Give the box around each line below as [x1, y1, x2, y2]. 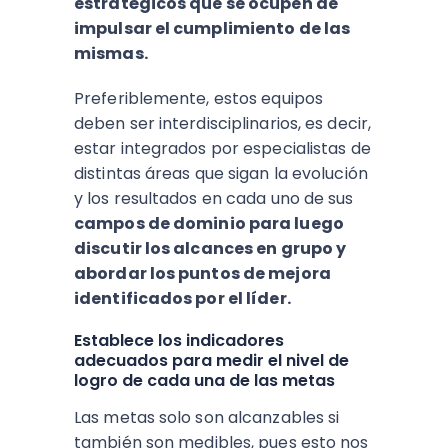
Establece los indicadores [74, 329, 284, 352]
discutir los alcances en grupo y [74, 237, 347, 260]
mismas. [74, 42, 148, 65]
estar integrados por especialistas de [74, 137, 371, 160]
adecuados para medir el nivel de [74, 349, 349, 372]
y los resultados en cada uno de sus [74, 187, 354, 210]
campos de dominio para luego [74, 212, 344, 235]
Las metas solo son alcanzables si [74, 406, 340, 429]
